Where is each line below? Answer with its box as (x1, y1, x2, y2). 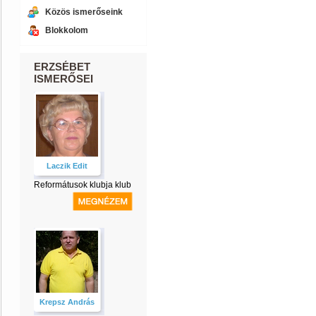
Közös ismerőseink (45, 7, 123, 17)
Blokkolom (45, 25, 88, 35)
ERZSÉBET (34, 61, 90, 73)
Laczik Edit (47, 162, 87, 170)
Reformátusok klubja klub (34, 180, 131, 190)
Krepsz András (39, 298, 95, 306)
